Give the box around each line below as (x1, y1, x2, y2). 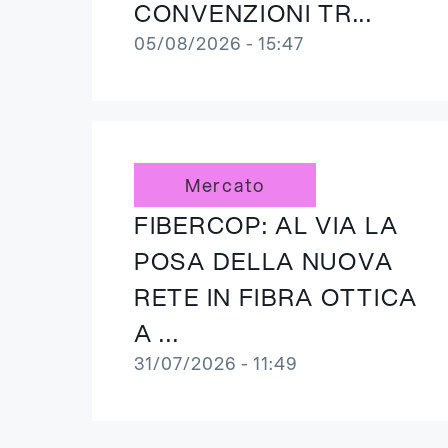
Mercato (185, 172, 265, 198)
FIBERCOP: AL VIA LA (134, 208, 399, 242)
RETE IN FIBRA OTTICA (134, 280, 418, 314)
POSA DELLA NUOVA (134, 244, 395, 278)
